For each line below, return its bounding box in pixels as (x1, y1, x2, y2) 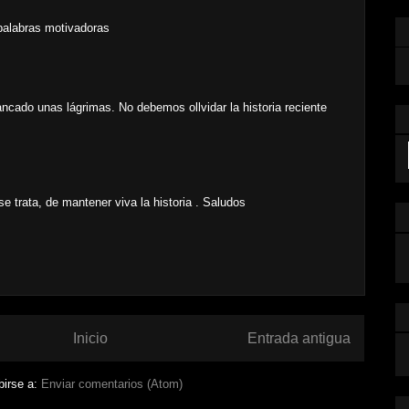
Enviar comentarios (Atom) (40, 377, 183, 392)
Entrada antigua (247, 330, 351, 346)
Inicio (73, 330, 108, 346)
